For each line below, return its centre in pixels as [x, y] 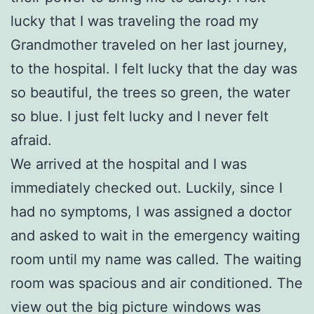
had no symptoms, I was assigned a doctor [151, 211]
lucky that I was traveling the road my [135, 21]
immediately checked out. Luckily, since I [146, 187]
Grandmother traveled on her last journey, [149, 45]
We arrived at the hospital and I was [129, 164]
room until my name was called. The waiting [156, 259]
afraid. [31, 140]
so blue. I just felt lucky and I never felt [139, 116]
